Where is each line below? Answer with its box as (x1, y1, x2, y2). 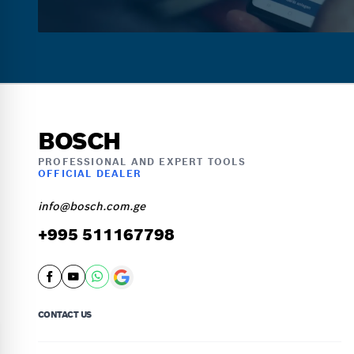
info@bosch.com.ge (38, 199, 145, 213)
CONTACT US (38, 309, 92, 320)
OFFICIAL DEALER (38, 168, 141, 179)
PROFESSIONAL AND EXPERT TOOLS (38, 156, 246, 168)
